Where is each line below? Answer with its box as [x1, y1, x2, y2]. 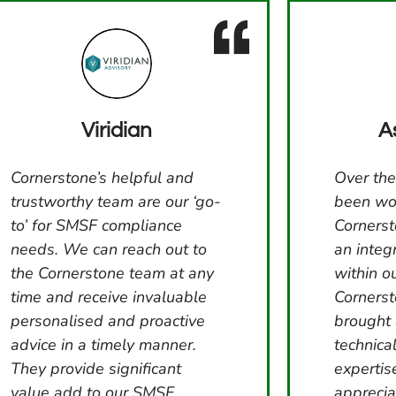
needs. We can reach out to [10, 238, 207, 260]
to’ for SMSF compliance [10, 214, 182, 236]
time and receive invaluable [10, 286, 207, 308]
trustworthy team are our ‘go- [10, 190, 221, 212]
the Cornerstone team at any [10, 262, 214, 284]
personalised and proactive [10, 309, 205, 331]
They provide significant [10, 357, 181, 379]
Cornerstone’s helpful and [10, 166, 194, 188]
